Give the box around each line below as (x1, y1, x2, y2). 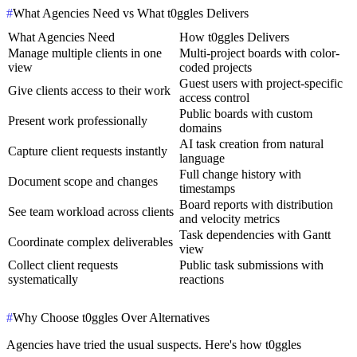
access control (179, 90, 249, 104)
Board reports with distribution (179, 197, 333, 211)
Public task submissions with (179, 257, 324, 272)
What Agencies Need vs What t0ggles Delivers (13, 6, 249, 21)
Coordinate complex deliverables (8, 234, 173, 249)
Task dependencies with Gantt (179, 227, 331, 241)
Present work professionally (8, 113, 147, 127)
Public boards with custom (179, 106, 312, 120)
